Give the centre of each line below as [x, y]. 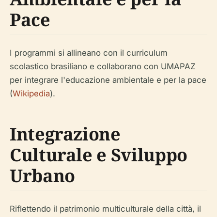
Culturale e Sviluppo [99, 155]
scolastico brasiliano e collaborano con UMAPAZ [103, 66]
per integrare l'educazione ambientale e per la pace [108, 80]
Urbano [42, 176]
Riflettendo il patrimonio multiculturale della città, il [105, 209]
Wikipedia [31, 93]
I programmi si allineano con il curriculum [89, 53]
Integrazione [65, 134]
